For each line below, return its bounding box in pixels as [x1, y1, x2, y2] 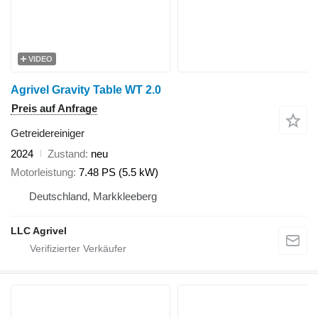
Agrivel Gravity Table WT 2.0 [11, 83, 161, 96]
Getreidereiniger [11, 126, 84, 139]
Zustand [48, 147, 85, 160]
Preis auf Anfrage [11, 102, 97, 114]
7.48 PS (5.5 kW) [79, 166, 158, 179]
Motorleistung [11, 166, 73, 179]
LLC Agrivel [11, 225, 67, 237]
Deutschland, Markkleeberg [29, 190, 157, 203]
